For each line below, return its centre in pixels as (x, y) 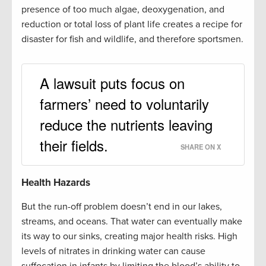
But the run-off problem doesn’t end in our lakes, (122, 207)
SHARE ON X (201, 147)
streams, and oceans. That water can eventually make (132, 222)
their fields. (74, 145)
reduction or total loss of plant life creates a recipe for (132, 25)
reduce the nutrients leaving (126, 125)
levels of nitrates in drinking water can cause (113, 251)
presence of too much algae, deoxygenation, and (123, 10)
